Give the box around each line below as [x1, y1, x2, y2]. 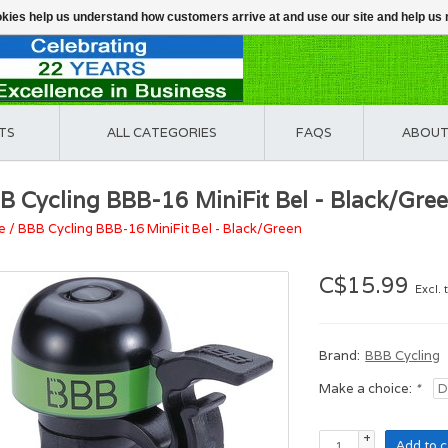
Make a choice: [319, 380, 416, 397]
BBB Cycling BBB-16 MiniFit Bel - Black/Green [18, 220, 302, 237]
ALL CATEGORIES [107, 124, 217, 141]
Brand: [319, 347, 361, 364]
